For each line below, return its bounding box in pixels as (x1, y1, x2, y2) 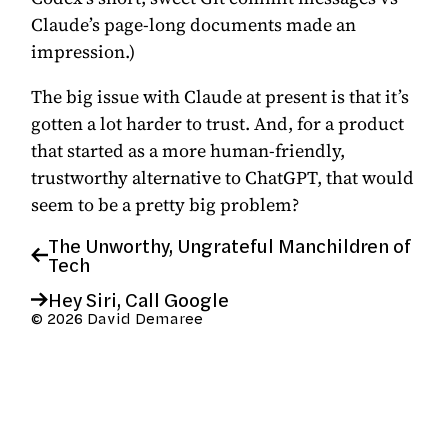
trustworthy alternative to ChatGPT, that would (31, 164, 415, 190)
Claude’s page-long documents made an (31, 11, 357, 37)
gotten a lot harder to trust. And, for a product (31, 110, 405, 136)
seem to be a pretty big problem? (31, 191, 300, 217)
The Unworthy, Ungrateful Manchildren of (48, 231, 412, 259)
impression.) (31, 38, 136, 64)
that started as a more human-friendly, (31, 137, 346, 163)
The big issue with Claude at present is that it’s (31, 83, 410, 109)
